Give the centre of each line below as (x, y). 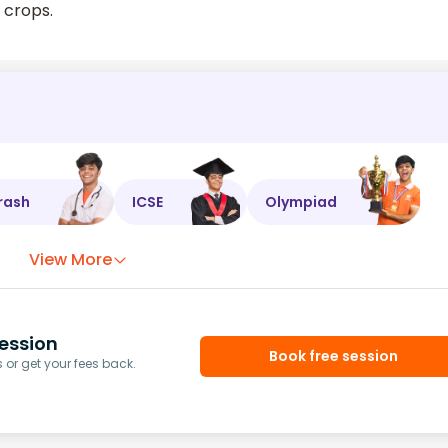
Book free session (334, 355)
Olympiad (301, 201)
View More (71, 260)
